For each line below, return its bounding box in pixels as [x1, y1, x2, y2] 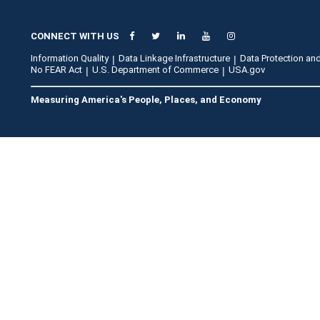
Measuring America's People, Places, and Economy [30, 94, 261, 105]
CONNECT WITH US [30, 31, 119, 41]
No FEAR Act [30, 64, 82, 75]
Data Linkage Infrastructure [118, 53, 230, 64]
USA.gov [228, 64, 265, 75]
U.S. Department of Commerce [91, 64, 219, 75]
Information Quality [30, 53, 109, 64]
